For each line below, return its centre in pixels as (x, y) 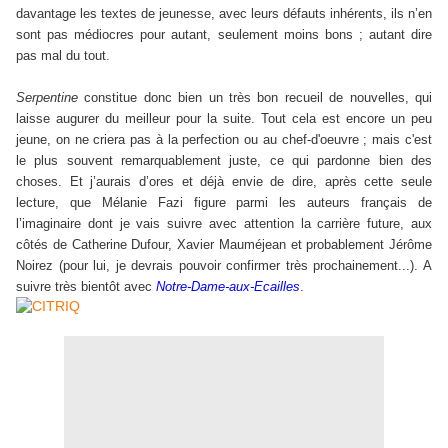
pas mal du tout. (63, 55)
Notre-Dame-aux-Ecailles (228, 286)
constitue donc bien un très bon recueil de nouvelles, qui (258, 97)
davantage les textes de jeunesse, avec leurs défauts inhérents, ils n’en (224, 13)
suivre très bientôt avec (86, 286)
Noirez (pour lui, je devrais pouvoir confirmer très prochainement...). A (224, 265)
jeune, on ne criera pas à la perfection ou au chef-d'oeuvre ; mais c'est (224, 139)
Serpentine (47, 97)
